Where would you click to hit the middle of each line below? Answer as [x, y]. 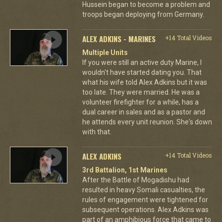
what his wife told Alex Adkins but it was [144, 82]
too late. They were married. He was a [141, 92]
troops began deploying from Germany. [143, 14]
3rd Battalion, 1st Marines [125, 170]
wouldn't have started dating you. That [142, 72]
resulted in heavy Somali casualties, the [143, 190]
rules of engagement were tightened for [145, 199]
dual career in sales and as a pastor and [143, 112]
